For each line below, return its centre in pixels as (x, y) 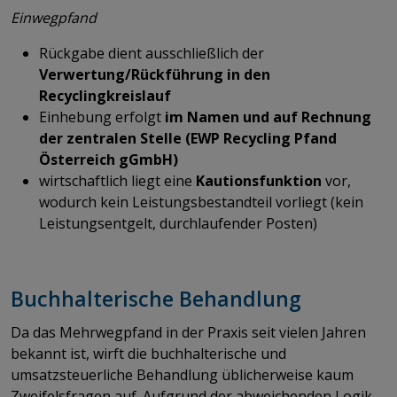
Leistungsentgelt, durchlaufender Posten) (178, 223)
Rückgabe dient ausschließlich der (152, 53)
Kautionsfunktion (259, 180)
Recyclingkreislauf (105, 95)
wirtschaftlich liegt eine (117, 180)
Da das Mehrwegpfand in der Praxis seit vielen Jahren (188, 332)
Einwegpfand (54, 17)
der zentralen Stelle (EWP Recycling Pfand (188, 138)
